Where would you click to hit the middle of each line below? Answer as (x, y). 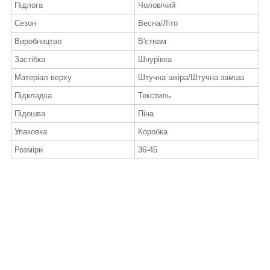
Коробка (153, 132)
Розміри (29, 150)
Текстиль (155, 96)
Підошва (30, 114)
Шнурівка (155, 60)
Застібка (30, 60)
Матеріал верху (43, 78)
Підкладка (33, 96)
